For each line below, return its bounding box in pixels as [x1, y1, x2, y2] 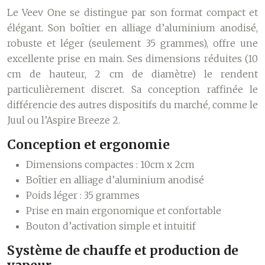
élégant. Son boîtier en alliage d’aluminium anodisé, [7, 22, 258, 34]
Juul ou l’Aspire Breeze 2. [7, 114, 120, 126]
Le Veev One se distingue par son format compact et [7, 7, 258, 18]
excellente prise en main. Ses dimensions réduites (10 [7, 53, 258, 64]
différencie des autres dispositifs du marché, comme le [7, 99, 258, 111]
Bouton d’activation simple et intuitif [26, 220, 196, 232]
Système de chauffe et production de [7, 243, 238, 258]
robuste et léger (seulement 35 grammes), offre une [7, 37, 258, 49]
